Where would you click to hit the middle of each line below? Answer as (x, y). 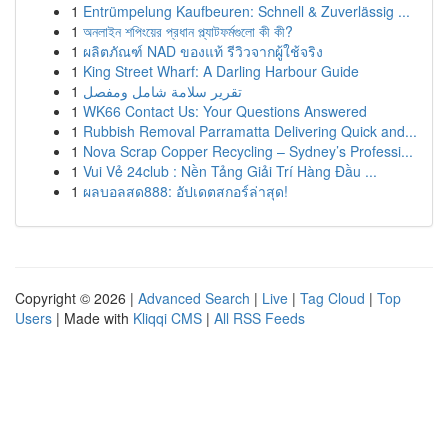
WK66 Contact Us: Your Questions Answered (225, 111)
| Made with (92, 318)
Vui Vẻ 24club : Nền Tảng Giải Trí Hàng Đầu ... (230, 171)
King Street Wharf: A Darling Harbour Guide (221, 71)
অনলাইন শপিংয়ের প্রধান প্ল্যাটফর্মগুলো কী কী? (188, 31)
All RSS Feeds (259, 318)
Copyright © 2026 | (76, 298)
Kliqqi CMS (167, 318)
